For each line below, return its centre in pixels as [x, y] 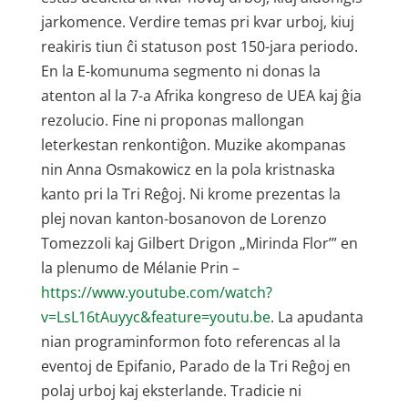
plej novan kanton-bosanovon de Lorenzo [184, 219]
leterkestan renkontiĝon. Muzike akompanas [193, 145]
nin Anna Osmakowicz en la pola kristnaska [188, 169]
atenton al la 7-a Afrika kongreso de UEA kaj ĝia [201, 96]
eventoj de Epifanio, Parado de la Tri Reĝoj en [195, 366]
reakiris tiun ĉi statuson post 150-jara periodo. [199, 46]
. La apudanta [316, 317]
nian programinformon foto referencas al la [190, 342]
